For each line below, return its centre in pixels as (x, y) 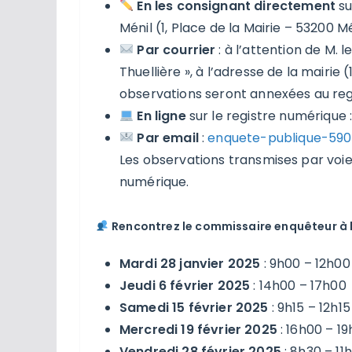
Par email (168, 137)
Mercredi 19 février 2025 (198, 329)
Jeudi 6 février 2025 (185, 285)
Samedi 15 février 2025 (194, 307)
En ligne (161, 115)
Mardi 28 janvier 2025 (190, 263)
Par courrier (176, 49)
